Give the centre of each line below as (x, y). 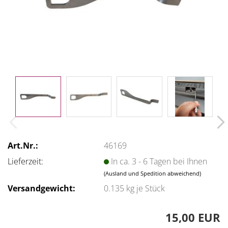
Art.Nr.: (23, 145)
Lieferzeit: (25, 161)
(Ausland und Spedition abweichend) (153, 173)
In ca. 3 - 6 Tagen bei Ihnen (159, 161)
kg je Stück (145, 188)
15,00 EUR (193, 217)
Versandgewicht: (41, 188)
